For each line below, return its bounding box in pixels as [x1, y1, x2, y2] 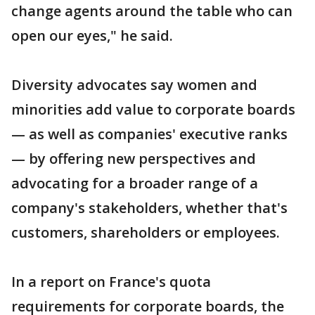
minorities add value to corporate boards [11, 100, 295, 119]
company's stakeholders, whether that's [11, 198, 288, 217]
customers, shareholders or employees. [11, 223, 280, 242]
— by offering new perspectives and [11, 149, 256, 168]
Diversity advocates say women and [11, 75, 257, 94]
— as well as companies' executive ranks [11, 124, 288, 143]
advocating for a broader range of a [11, 174, 258, 193]
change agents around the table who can [11, 1, 292, 20]
